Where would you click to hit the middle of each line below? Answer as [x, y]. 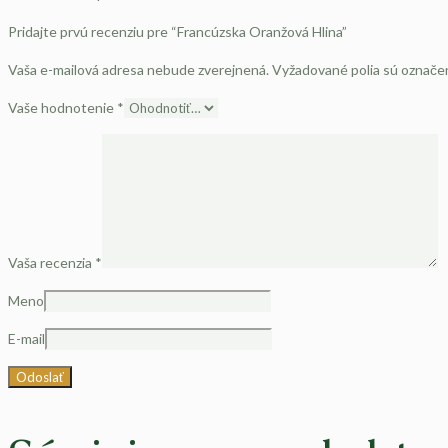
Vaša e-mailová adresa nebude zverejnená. [138, 69]
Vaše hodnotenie [62, 107]
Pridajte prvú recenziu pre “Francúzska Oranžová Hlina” [177, 31]
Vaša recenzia [51, 262]
